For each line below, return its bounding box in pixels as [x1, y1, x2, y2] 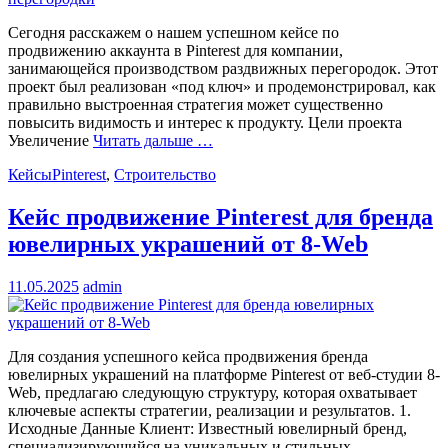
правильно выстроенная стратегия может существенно [8, 95, 383, 113]
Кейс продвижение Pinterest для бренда [8, 203, 433, 230]
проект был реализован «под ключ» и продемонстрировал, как [8, 77, 436, 95]
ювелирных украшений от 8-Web [8, 230, 368, 257]
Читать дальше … [93, 131, 213, 149]
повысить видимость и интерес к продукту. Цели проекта [8, 113, 402, 131]
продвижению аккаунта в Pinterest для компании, [8, 41, 343, 59]
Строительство [114, 165, 216, 183]
